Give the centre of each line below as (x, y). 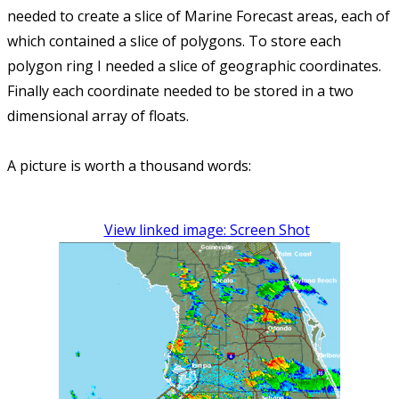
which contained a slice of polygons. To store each (174, 41)
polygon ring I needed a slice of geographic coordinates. (194, 66)
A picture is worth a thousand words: (129, 166)
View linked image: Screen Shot (207, 230)
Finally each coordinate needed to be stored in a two (180, 91)
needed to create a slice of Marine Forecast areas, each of (199, 16)
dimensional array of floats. (98, 116)
